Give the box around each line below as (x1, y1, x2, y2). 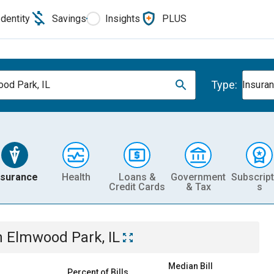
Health (61, 171, 91, 183)
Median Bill (168, 261, 213, 271)
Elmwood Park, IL (7, 229, 120, 246)
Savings (52, 12, 86, 24)
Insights (105, 12, 140, 24)
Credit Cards (109, 180, 165, 193)
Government (171, 171, 226, 183)
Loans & (118, 171, 156, 183)
